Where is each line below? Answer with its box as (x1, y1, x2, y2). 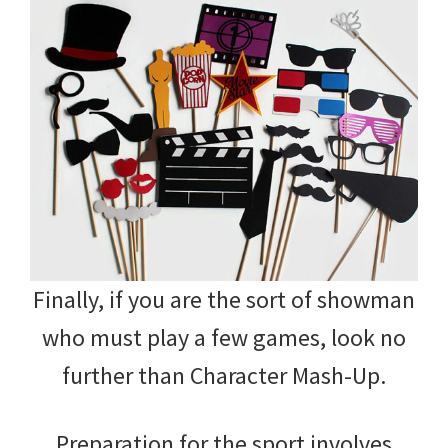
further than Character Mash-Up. (62, 359, 386, 391)
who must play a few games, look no (42, 321, 406, 353)
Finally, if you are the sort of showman (33, 283, 415, 315)
